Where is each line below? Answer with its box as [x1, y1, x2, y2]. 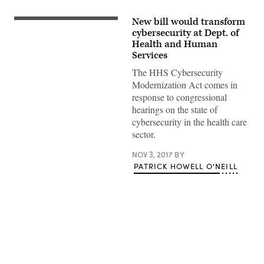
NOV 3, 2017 [132, 149, 174, 160]
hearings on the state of [132, 103, 217, 115]
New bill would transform [132, 15, 245, 28]
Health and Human [132, 38, 217, 51]
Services [132, 49, 167, 62]
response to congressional [132, 91, 227, 103]
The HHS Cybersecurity [132, 66, 223, 78]
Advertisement [131, 237, 185, 250]
